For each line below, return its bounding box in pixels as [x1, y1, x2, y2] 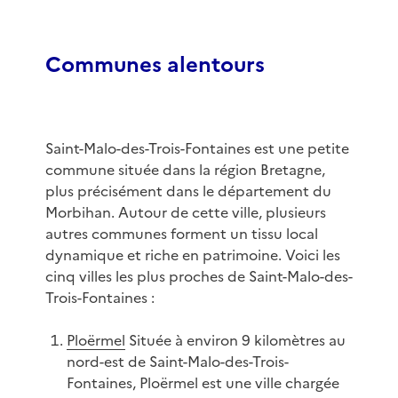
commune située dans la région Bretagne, [44, 159, 325, 181]
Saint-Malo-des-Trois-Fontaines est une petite [44, 138, 349, 160]
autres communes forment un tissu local [44, 223, 318, 245]
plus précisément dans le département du [44, 180, 331, 203]
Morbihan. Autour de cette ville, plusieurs [44, 202, 326, 224]
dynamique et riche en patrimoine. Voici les [44, 244, 340, 267]
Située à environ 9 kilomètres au [124, 330, 346, 352]
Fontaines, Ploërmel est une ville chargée [66, 372, 339, 394]
